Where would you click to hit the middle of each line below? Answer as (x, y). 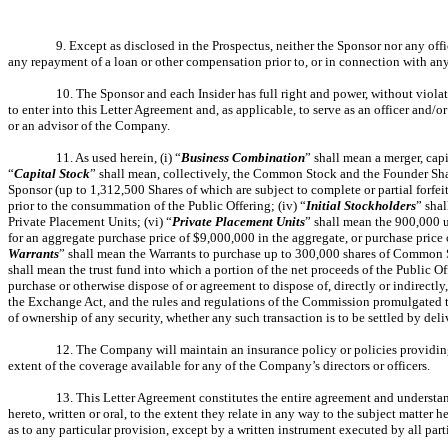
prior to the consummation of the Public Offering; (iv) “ (157, 205)
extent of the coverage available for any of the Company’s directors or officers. (219, 365)
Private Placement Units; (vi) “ (90, 221)
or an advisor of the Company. (89, 125)
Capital (35, 173)
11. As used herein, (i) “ (118, 157)
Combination (268, 157)
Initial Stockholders (361, 205)
